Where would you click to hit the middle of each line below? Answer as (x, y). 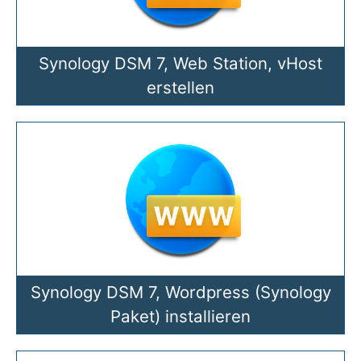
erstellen (180, 87)
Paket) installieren (180, 316)
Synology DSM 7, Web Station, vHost (180, 63)
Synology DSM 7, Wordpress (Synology (180, 292)
